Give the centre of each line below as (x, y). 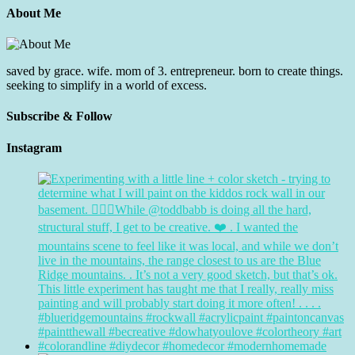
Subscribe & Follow (59, 116)
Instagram (34, 147)
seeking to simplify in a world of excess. (107, 86)
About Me (34, 13)
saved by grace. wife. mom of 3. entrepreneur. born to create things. (175, 71)
